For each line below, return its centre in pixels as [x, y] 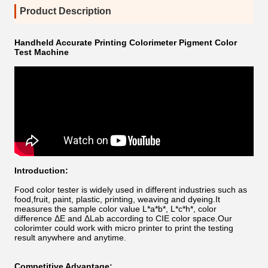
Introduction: [41, 170]
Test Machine [42, 52]
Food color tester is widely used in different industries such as [131, 190]
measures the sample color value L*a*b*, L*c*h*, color [115, 209]
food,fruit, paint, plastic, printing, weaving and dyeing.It [117, 199]
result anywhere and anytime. [70, 237]
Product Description [66, 11]
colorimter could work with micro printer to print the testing [124, 228]
